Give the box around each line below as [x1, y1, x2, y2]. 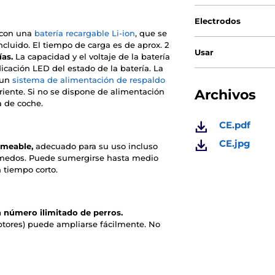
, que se [135, 28, 167, 39]
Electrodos [195, 16, 241, 26]
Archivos [195, 87, 257, 104]
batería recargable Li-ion [34, 28, 135, 39]
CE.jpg [219, 137, 251, 150]
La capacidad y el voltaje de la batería [13, 52, 170, 62]
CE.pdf [219, 119, 251, 131]
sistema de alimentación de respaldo [12, 75, 165, 85]
